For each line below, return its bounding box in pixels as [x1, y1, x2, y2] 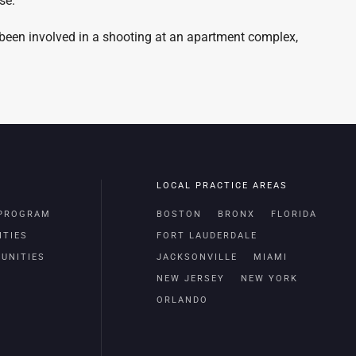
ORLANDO [157, 295, 208, 305]
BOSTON [157, 209, 202, 219]
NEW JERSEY [157, 273, 225, 284]
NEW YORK [241, 273, 298, 284]
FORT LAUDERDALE [157, 230, 257, 241]
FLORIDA [271, 209, 317, 219]
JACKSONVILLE [157, 252, 238, 262]
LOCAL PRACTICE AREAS [157, 180, 288, 191]
